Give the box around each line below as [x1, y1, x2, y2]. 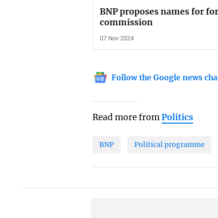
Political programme [134, 140, 205, 149]
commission [100, 17, 153, 28]
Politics [162, 111, 194, 123]
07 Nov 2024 [100, 35, 134, 42]
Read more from [92, 111, 162, 123]
